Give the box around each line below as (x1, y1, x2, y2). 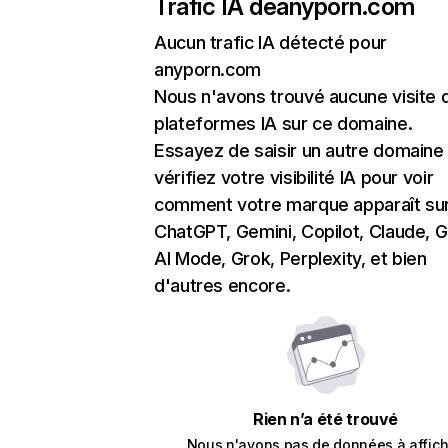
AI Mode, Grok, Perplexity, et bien (154, 248, 427, 269)
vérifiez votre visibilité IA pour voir (154, 167, 434, 188)
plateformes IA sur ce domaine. (154, 113, 413, 134)
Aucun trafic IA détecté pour (154, 32, 387, 53)
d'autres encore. (154, 275, 291, 296)
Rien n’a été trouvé (252, 409, 399, 429)
